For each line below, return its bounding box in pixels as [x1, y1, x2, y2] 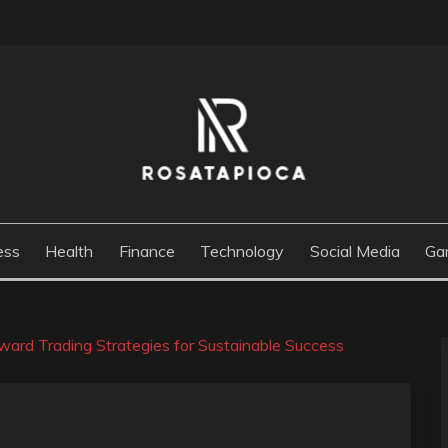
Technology [200, 241, 285, 261]
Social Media [309, 241, 400, 261]
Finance [118, 241, 175, 261]
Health [45, 241, 94, 261]
